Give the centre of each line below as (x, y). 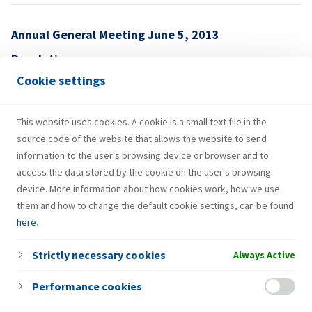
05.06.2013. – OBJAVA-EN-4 (133, 120)
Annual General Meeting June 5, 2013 (115, 34)
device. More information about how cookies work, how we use (148, 189)
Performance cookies (87, 286)
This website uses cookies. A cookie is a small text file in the (142, 122)
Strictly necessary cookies (99, 255)
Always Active (264, 255)
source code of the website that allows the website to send (142, 139)
